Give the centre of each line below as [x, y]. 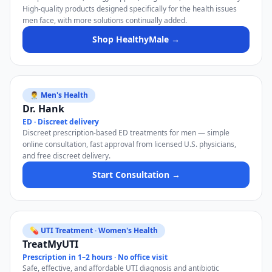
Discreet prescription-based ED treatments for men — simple [126, 133]
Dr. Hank [43, 109]
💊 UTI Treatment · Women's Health [94, 230]
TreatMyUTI [50, 244]
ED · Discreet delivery [61, 122]
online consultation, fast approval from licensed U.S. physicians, [129, 144]
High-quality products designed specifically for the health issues [130, 9]
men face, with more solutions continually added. [105, 20]
